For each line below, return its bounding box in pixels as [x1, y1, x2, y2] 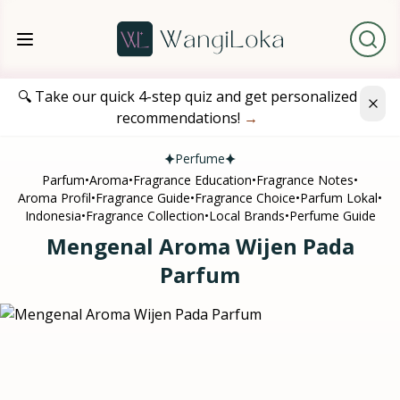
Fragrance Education [133, 171, 252, 189]
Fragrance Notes [256, 171, 354, 189]
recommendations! [116, 108, 241, 129]
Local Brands [208, 207, 285, 225]
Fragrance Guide [96, 189, 190, 207]
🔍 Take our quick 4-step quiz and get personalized [17, 87, 357, 107]
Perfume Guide [288, 207, 376, 225]
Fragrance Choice [195, 189, 296, 207]
